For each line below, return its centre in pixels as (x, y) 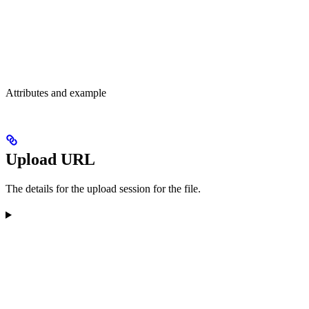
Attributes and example (56, 93)
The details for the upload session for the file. (103, 189)
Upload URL (50, 159)
